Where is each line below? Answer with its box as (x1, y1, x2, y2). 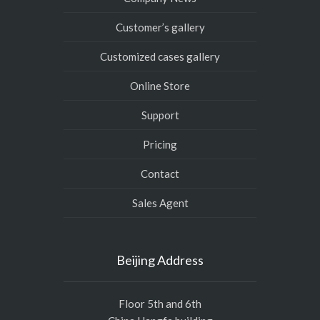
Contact (141, 167, 179, 180)
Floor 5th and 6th (119, 297, 201, 310)
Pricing (143, 138, 177, 151)
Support (141, 109, 179, 121)
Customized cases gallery (100, 50, 220, 63)
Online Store (130, 79, 190, 92)
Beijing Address (116, 252, 204, 268)
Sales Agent (131, 196, 189, 209)
